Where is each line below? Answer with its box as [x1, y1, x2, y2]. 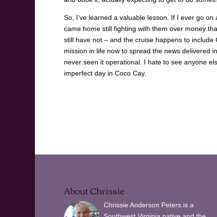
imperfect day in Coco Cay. [64, 69, 146, 77]
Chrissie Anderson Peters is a [104, 201, 194, 209]
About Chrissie [64, 182, 124, 199]
